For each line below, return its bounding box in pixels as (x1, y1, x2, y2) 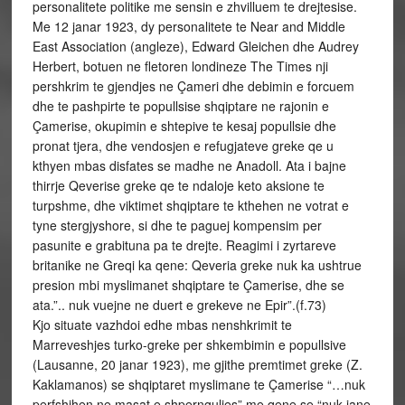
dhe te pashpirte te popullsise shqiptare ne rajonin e (32, 97, 329, 115)
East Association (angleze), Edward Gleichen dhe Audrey (32, 37, 359, 55)
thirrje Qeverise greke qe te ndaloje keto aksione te (32, 176, 325, 194)
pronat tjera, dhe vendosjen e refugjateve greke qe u (32, 137, 334, 155)
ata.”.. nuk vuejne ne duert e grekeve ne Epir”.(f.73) (32, 296, 326, 314)
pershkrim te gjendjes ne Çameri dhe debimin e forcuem (32, 77, 354, 95)
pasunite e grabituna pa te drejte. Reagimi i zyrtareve (32, 236, 336, 254)
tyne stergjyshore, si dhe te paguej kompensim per (32, 216, 322, 234)
